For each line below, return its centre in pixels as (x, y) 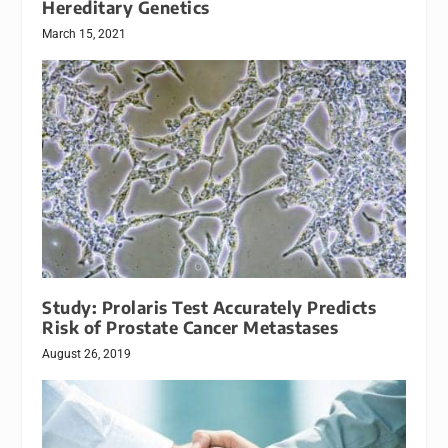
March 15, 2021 (84, 34)
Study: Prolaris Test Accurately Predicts (209, 307)
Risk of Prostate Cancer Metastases (190, 327)
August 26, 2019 (87, 353)
